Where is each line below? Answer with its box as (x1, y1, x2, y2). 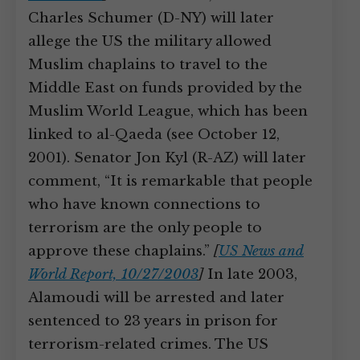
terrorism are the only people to (28, 219, 262, 236)
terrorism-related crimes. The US (28, 336, 268, 353)
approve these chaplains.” (28, 243, 214, 260)
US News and (219, 243, 304, 260)
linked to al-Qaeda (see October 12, (28, 126, 280, 143)
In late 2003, (203, 266, 297, 283)
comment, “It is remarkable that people (28, 173, 313, 190)
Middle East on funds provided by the (28, 80, 302, 96)
